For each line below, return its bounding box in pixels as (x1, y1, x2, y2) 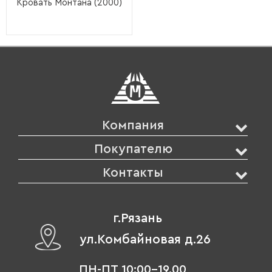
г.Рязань (112, 211, 162, 225)
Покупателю (93, 142, 172, 155)
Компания (102, 118, 165, 132)
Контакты (103, 166, 164, 179)
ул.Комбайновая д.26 (79, 233, 211, 246)
